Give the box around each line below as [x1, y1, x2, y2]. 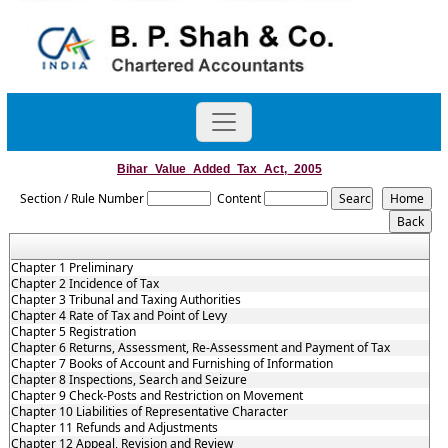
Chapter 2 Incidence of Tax [10, 275, 159, 292]
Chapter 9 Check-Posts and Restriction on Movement [10, 387, 303, 404]
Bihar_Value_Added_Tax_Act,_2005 [117, 162, 322, 176]
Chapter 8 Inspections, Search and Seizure [10, 371, 247, 388]
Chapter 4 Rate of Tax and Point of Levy [10, 307, 227, 324]
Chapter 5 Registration [10, 323, 136, 340]
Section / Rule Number [20, 190, 144, 207]
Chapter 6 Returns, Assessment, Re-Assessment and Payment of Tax [10, 339, 390, 356]
